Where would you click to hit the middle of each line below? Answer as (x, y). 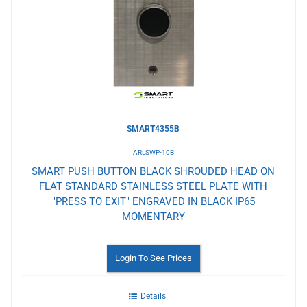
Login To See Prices (153, 258)
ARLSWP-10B (153, 152)
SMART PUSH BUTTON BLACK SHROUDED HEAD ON (153, 171)
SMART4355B (153, 128)
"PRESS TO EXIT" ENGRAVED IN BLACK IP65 (153, 201)
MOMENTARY (153, 216)
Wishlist (52, 27)
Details (153, 296)
